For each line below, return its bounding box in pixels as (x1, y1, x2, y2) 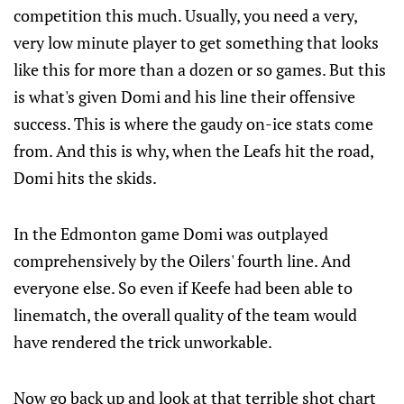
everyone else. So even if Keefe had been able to (14, 277, 353, 299)
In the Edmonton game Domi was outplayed (14, 223, 328, 245)
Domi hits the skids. (14, 167, 157, 189)
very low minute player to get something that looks (14, 32, 379, 54)
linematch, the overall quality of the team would (14, 304, 357, 326)
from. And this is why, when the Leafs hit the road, (14, 140, 373, 162)
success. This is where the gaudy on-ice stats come (14, 113, 373, 135)
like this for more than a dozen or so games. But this (14, 59, 386, 81)
